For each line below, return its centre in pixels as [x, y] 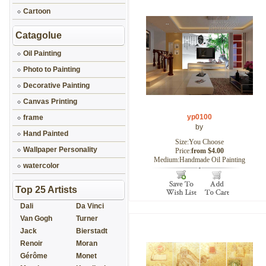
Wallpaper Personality [60, 150]
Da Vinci [90, 206]
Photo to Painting [52, 69]
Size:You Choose [199, 142]
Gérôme [34, 256]
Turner [87, 218]
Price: [183, 151]
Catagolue [39, 35]
